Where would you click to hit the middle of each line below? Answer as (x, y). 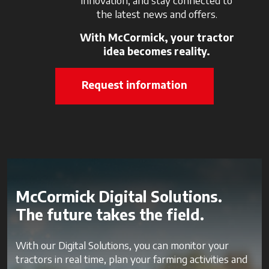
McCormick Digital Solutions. (119, 196)
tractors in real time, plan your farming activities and (131, 258)
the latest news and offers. (157, 14)
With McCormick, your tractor (157, 37)
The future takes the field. (110, 214)
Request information (134, 84)
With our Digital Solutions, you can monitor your (122, 245)
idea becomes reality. (157, 51)
